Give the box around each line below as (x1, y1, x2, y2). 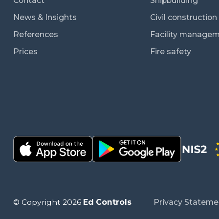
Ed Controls (83, 197, 131, 207)
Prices (13, 47, 38, 57)
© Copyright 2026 (13, 197, 83, 207)
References (13, 30, 58, 40)
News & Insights (13, 13, 77, 22)
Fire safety (150, 47, 192, 57)
